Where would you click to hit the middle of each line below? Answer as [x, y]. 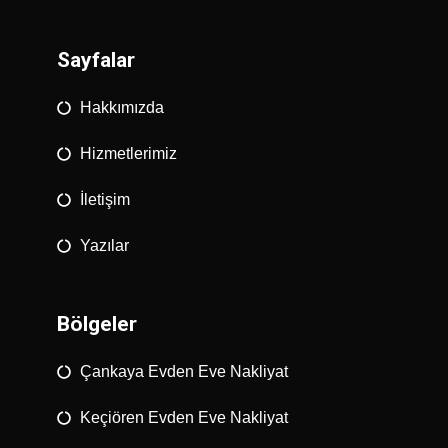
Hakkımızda [121, 107]
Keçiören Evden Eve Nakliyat [183, 417]
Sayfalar [96, 59]
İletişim [104, 199]
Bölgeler [97, 323]
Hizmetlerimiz [128, 153]
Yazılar [104, 245]
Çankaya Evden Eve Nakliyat [183, 371]
